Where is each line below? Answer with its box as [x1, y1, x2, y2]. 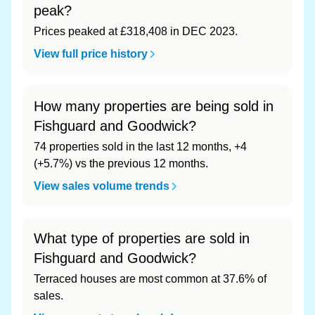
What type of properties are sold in [34, 231, 250, 246]
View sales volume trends [34, 180, 169, 192]
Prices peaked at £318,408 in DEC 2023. [34, 25, 238, 37]
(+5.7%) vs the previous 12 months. [34, 157, 208, 169]
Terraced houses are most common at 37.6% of [34, 273, 266, 285]
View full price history [34, 48, 148, 60]
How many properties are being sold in [34, 98, 274, 114]
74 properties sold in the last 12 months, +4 [34, 141, 247, 153]
